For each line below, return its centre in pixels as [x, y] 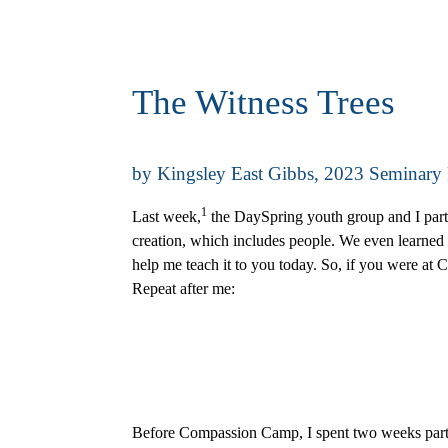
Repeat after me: [183, 288]
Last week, [166, 216]
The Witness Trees [263, 102]
